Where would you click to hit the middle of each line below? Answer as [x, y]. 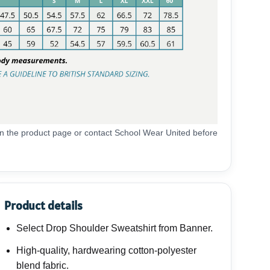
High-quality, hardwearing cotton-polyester [106, 251]
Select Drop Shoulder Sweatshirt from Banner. [115, 228]
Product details [43, 206]
